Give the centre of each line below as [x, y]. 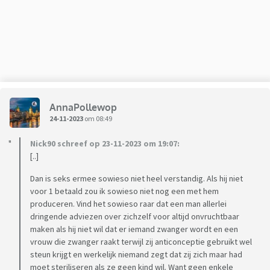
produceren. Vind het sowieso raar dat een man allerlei [128, 204]
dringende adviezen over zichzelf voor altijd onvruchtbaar [135, 217]
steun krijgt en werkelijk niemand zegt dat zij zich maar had [136, 255]
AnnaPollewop [83, 107]
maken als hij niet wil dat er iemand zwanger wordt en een [134, 229]
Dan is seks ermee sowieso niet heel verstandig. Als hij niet [137, 179]
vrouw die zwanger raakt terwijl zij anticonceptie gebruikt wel [141, 242]
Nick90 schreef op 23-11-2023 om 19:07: [105, 144]
